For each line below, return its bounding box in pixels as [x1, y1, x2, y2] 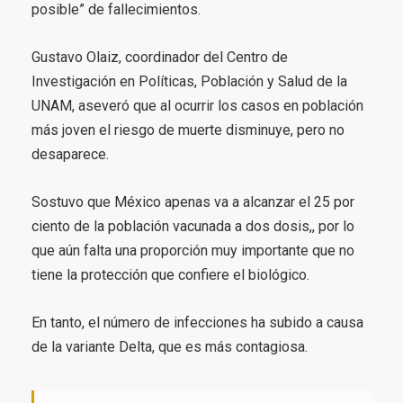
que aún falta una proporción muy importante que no [31, 242, 354, 260]
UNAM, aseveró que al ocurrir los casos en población [31, 97, 363, 115]
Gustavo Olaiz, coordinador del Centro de [31, 49, 288, 67]
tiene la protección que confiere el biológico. [31, 266, 309, 284]
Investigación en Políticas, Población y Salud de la [31, 73, 347, 91]
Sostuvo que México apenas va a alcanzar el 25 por [31, 193, 354, 211]
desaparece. [31, 146, 109, 164]
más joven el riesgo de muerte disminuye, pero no [31, 121, 345, 139]
